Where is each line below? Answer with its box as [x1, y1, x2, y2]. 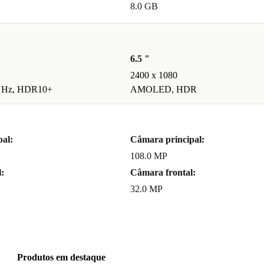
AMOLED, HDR [130, 84, 197, 95]
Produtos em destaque [17, 252, 106, 263]
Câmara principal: [130, 134, 204, 145]
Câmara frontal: [130, 167, 196, 178]
